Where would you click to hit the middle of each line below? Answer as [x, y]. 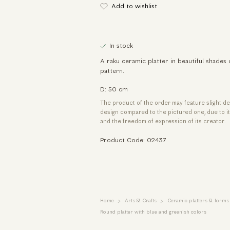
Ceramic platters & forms [198, 201]
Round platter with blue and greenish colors [153, 212]
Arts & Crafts [140, 201]
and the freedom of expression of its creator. [163, 122]
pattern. [113, 72]
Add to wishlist [135, 6]
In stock [121, 46]
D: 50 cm [114, 90]
